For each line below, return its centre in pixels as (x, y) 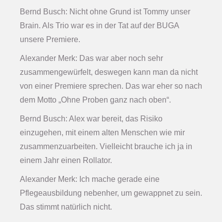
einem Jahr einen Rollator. (66, 161)
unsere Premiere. (50, 40)
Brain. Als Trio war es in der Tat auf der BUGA (99, 26)
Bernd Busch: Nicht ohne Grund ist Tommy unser (105, 12)
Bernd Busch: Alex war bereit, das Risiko (91, 119)
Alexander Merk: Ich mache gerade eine (90, 179)
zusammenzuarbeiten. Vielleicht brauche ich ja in (106, 147)
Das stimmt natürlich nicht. (66, 207)
